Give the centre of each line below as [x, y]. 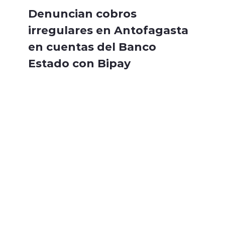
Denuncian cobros [82, 13]
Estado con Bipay [79, 63]
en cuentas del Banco [92, 46]
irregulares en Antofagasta [108, 30]
